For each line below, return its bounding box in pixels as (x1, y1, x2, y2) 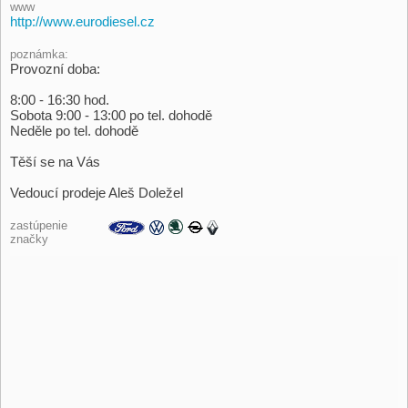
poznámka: (10, 47, 68, 62)
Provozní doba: (10, 61, 100, 77)
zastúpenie (10, 219, 67, 233)
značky (10, 232, 48, 247)
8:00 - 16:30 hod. (10, 92, 109, 108)
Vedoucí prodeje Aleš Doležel (10, 185, 183, 201)
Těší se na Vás (10, 154, 100, 170)
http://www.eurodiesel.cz (10, 14, 155, 30)
